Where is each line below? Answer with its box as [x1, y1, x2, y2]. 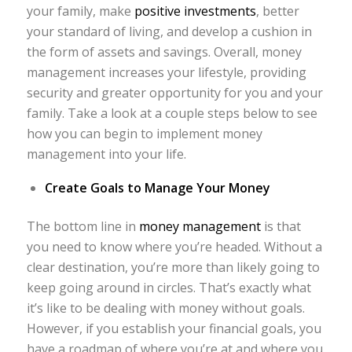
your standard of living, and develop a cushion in [26, 23, 312, 41]
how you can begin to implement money [26, 125, 262, 143]
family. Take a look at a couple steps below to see [26, 104, 317, 123]
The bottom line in [26, 217, 139, 235]
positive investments [134, 2, 256, 20]
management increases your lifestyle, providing [26, 64, 306, 82]
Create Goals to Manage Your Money [44, 178, 270, 196]
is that [260, 217, 301, 235]
